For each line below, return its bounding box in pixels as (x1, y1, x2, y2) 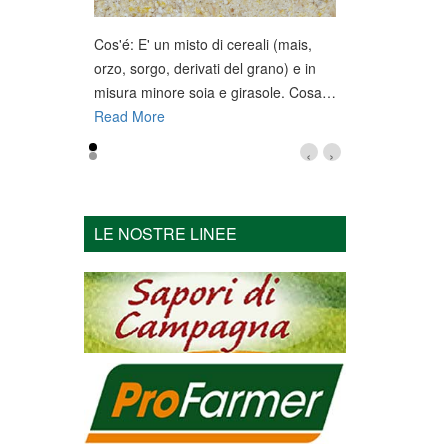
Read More (93, 106, 165, 127)
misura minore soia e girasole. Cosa (93, 82, 322, 103)
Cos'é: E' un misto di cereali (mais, (93, 34, 312, 55)
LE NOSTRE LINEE (93, 222, 237, 246)
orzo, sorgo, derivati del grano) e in (93, 58, 316, 79)
